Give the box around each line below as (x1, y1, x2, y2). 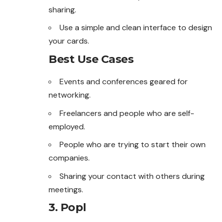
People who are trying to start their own (59, 139, 206, 150)
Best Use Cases (49, 52, 133, 66)
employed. (49, 121, 85, 132)
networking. (49, 90, 91, 101)
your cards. (49, 36, 89, 47)
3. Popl (49, 201, 86, 215)
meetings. (49, 184, 83, 195)
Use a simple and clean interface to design (59, 22, 212, 33)
